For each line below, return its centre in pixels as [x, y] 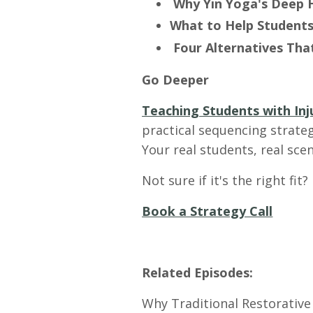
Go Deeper [176, 79]
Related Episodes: [198, 272]
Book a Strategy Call [208, 211]
